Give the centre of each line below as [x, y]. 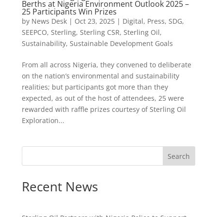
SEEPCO [34, 32]
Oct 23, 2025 [94, 21]
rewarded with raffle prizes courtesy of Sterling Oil [104, 109]
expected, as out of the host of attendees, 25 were [103, 98]
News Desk [49, 21]
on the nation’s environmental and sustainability [100, 76]
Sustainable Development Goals [121, 44]
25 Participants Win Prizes [69, 12]
